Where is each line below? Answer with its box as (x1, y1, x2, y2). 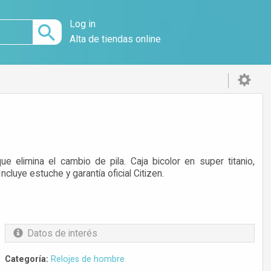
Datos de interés (27, 227, 98, 240)
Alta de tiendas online (70, 33, 162, 45)
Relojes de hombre (51, 254, 125, 264)
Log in (70, 18, 96, 30)
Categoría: (5, 254, 49, 264)
